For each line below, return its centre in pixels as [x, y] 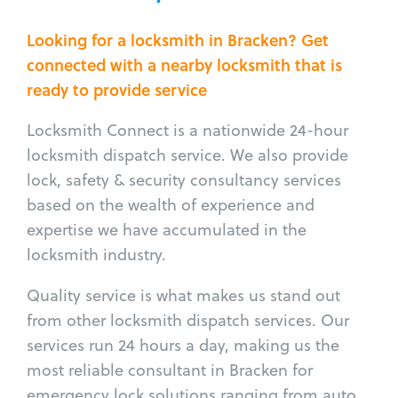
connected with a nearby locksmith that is [184, 64]
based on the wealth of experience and [171, 204]
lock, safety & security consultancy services [184, 179]
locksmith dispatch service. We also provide [187, 155]
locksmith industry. [96, 254]
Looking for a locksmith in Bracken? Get [178, 40]
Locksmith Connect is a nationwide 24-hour [187, 130]
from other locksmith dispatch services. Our [188, 320]
